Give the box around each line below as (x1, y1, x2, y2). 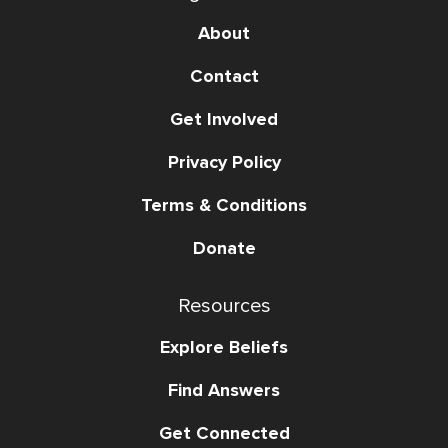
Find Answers (168, 379, 280, 402)
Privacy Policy (167, 151, 281, 174)
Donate (192, 237, 256, 260)
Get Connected (158, 422, 290, 445)
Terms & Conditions (141, 194, 307, 217)
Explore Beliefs (160, 336, 288, 359)
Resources (177, 294, 271, 319)
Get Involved (170, 108, 278, 131)
